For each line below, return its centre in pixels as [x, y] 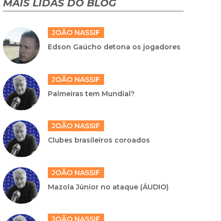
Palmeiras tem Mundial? [91, 93]
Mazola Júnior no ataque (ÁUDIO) [108, 187]
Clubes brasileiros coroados [99, 140]
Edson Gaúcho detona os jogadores [114, 47]
